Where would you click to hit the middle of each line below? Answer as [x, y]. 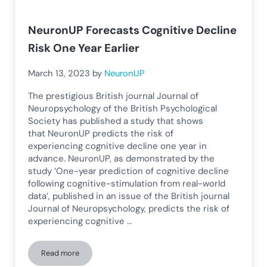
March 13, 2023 [59, 74]
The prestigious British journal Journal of [114, 96]
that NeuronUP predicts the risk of [101, 134]
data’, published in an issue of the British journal [129, 196]
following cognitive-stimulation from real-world [127, 184]
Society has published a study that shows [116, 121]
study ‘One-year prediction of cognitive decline [129, 171]
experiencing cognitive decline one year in [118, 146]
